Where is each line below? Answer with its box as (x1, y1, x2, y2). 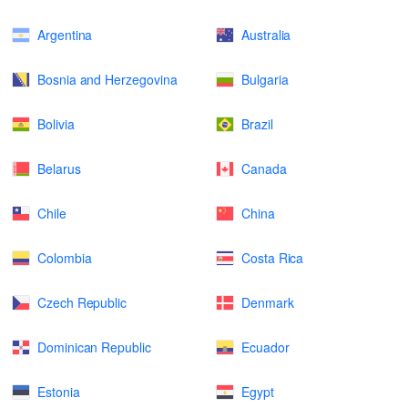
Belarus (37, 159, 81, 178)
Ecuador (241, 338, 290, 356)
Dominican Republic (37, 338, 151, 356)
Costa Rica (241, 249, 304, 267)
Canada (241, 159, 287, 178)
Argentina (37, 25, 93, 44)
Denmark (241, 293, 294, 311)
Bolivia (37, 115, 75, 133)
